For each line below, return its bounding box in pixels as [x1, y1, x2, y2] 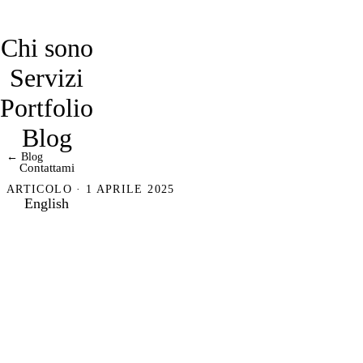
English [24, 194, 69, 211]
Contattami [19, 160, 75, 174]
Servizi [10, 63, 83, 92]
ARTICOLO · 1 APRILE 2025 [6, 183, 175, 195]
